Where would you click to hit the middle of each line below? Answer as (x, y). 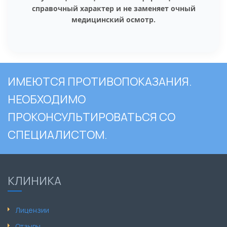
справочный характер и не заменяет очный (113, 9)
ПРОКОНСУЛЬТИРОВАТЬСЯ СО (91, 117)
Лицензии (32, 210)
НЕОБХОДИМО (47, 100)
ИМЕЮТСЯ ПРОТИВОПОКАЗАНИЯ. (100, 82)
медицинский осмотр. (113, 20)
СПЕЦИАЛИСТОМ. (58, 135)
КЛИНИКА (34, 181)
